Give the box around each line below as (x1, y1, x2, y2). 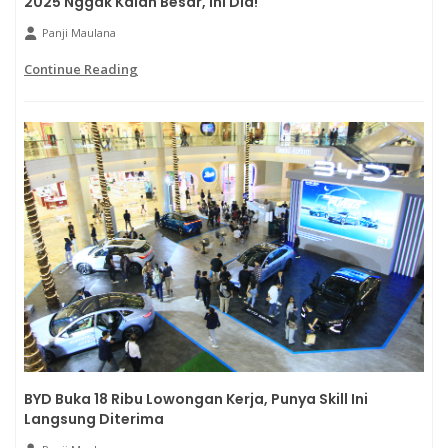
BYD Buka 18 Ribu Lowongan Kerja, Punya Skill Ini (24, 389, 368, 410)
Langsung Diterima (24, 409, 164, 430)
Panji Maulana (42, 25, 116, 41)
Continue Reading (24, 60, 138, 79)
